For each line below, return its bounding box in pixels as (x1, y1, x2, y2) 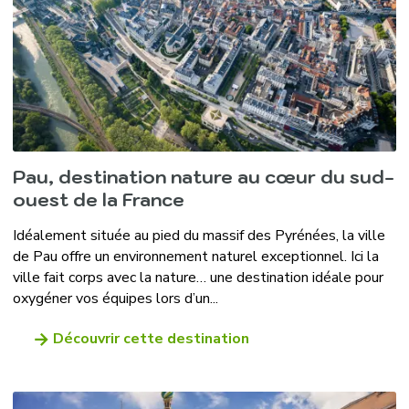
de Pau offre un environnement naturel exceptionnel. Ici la (12, 246, 379, 267)
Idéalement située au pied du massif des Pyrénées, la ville (12, 225, 385, 246)
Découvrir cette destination (52, 329, 249, 350)
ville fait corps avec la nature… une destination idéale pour (12, 267, 383, 288)
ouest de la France (12, 188, 184, 213)
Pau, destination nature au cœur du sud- (12, 165, 394, 190)
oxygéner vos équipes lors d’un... (12, 288, 218, 309)
